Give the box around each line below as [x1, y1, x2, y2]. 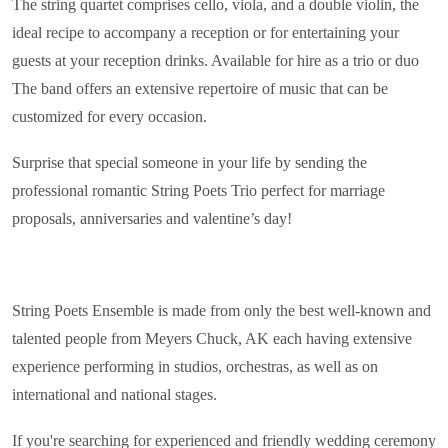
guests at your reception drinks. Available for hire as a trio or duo [12, 51, 419, 69]
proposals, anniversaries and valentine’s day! [12, 209, 292, 227]
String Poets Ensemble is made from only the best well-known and [12, 301, 431, 319]
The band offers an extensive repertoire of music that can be [12, 79, 388, 97]
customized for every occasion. [12, 107, 207, 125]
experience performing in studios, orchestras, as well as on [12, 357, 378, 375]
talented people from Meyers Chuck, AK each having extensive [12, 329, 412, 347]
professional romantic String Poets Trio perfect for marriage [12, 181, 385, 199]
